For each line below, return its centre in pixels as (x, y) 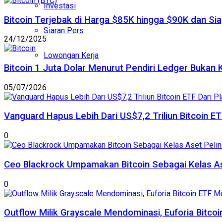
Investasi (60, 6)
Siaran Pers (64, 31)
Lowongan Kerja (71, 55)
